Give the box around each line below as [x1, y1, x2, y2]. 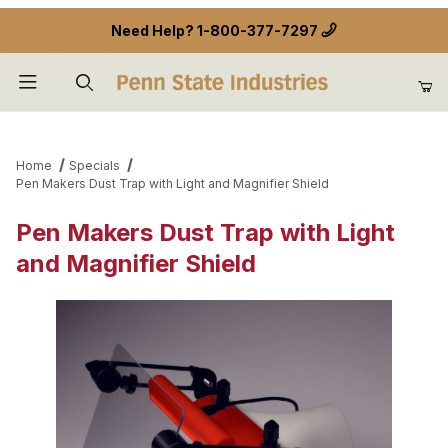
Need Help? [111, 22, 197, 39]
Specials [68, 158, 120, 174]
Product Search [29, 118, 133, 136]
